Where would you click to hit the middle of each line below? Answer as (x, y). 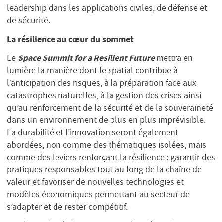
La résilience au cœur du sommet (70, 39)
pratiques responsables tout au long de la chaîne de (104, 169)
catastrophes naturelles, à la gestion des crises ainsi (104, 95)
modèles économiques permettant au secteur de (98, 194)
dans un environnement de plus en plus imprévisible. (107, 120)
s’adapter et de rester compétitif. (68, 206)
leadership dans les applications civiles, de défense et (107, 8)
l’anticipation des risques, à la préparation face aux (102, 83)
